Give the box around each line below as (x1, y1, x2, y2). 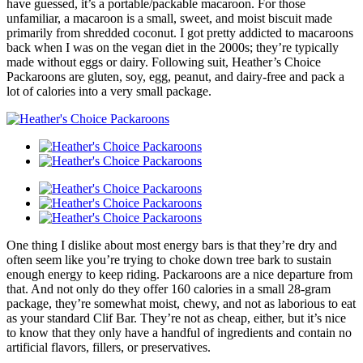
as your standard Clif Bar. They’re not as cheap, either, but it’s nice (6, 310, 346, 325)
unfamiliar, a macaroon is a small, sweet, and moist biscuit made (6, 11, 332, 25)
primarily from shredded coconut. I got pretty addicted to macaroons (6, 25, 353, 40)
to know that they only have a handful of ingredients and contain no (6, 325, 352, 340)
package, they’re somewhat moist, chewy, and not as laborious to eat (6, 296, 356, 310)
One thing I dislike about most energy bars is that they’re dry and (6, 237, 337, 252)
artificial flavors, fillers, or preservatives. (6, 340, 211, 354)
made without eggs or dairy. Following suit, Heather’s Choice (6, 54, 321, 69)
